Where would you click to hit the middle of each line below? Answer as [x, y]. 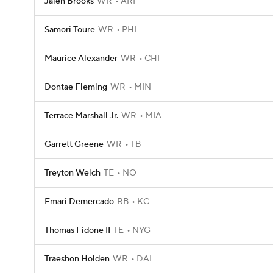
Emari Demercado [79, 202]
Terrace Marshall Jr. [81, 116]
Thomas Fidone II [77, 230]
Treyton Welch [73, 173]
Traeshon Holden [77, 259]
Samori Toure [70, 30]
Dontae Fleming [76, 87]
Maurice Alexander [81, 58]
